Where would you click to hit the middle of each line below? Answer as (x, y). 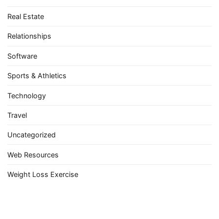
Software (22, 56)
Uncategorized (32, 135)
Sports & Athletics (37, 76)
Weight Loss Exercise (43, 175)
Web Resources (33, 154)
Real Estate (26, 17)
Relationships (29, 36)
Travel (17, 115)
